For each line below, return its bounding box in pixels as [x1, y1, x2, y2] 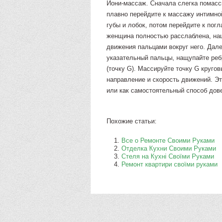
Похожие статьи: [107, 117, 157, 125]
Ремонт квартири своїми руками [121, 161, 218, 168]
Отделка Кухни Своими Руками [121, 145, 217, 152]
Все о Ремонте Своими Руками [121, 137, 215, 144]
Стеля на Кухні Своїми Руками [121, 153, 215, 160]
